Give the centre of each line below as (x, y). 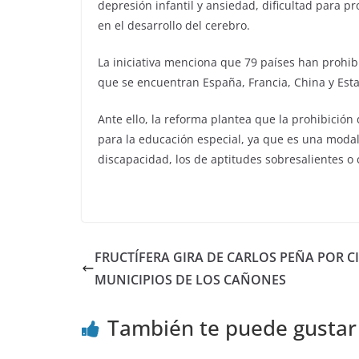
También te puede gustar (232, 327)
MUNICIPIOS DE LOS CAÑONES (190, 279)
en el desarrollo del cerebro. (174, 25)
